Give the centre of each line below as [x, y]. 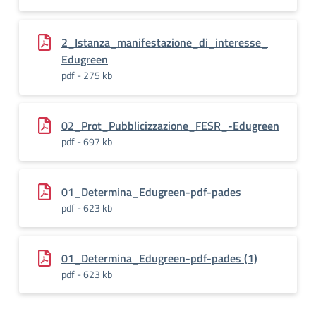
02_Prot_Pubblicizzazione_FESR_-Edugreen [170, 126]
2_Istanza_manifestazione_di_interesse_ [165, 42]
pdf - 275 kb [87, 75]
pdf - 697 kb [87, 141]
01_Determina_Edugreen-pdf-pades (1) [159, 258]
